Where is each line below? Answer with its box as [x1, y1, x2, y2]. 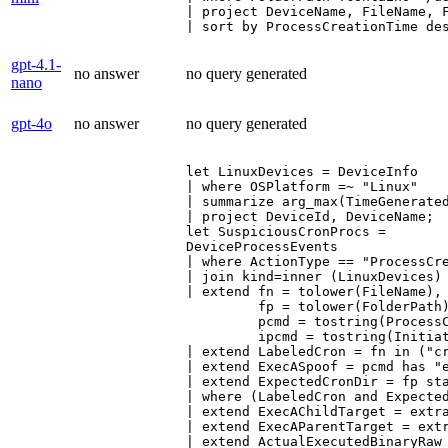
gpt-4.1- [11, 55, 61, 73]
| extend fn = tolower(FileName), [186, 283, 442, 299]
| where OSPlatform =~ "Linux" [186, 178, 418, 194]
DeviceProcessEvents [186, 238, 338, 254]
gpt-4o [11, 114, 52, 132]
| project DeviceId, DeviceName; [186, 208, 434, 224]
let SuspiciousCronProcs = [186, 223, 386, 239]
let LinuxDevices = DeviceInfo [186, 163, 418, 179]
